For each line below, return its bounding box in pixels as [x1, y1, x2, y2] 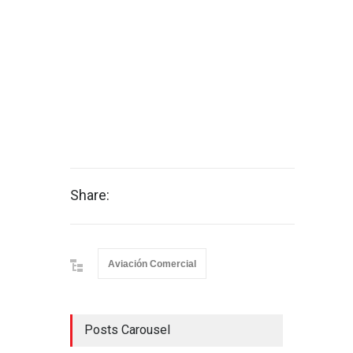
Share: [70, 187, 110, 204]
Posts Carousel [84, 322, 170, 338]
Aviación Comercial [108, 258, 196, 270]
